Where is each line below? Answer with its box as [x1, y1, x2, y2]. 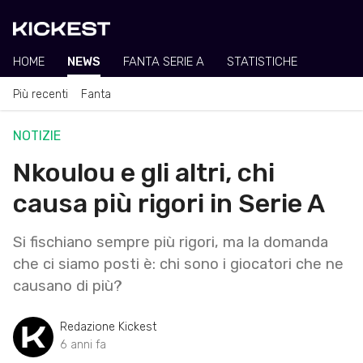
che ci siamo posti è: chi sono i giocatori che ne [13, 254, 344, 273]
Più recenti [13, 87, 68, 101]
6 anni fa [60, 337, 106, 352]
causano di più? [13, 276, 122, 295]
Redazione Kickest [60, 319, 157, 334]
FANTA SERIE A [123, 54, 204, 69]
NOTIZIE [13, 127, 61, 143]
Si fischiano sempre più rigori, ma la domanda [13, 233, 328, 251]
